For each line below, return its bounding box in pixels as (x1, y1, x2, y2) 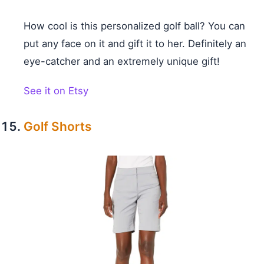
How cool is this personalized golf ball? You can (24, 19, 245, 32)
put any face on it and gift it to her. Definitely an (24, 37, 246, 49)
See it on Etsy (24, 84, 88, 97)
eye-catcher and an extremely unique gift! (24, 55, 220, 67)
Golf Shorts (24, 118, 91, 134)
